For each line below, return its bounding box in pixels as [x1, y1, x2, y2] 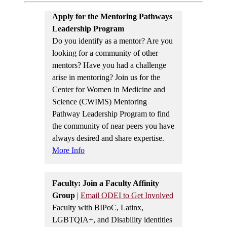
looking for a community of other [52, 48, 158, 57]
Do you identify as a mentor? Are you [52, 36, 173, 45]
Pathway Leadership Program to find [52, 109, 170, 118]
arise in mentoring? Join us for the [52, 72, 160, 82]
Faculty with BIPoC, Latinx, [52, 203, 143, 212]
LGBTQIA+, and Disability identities [52, 215, 172, 224]
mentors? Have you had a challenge [52, 60, 166, 69]
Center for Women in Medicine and [52, 85, 165, 94]
